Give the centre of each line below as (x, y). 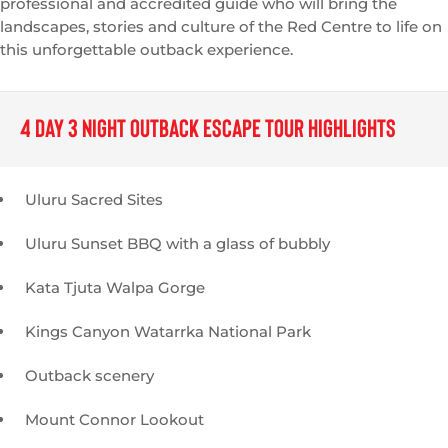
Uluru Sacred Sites (94, 200)
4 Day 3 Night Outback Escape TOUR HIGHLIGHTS (208, 130)
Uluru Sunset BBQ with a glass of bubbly (177, 244)
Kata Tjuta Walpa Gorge (115, 288)
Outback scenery (89, 376)
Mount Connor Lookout (114, 420)
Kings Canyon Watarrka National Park (168, 332)
